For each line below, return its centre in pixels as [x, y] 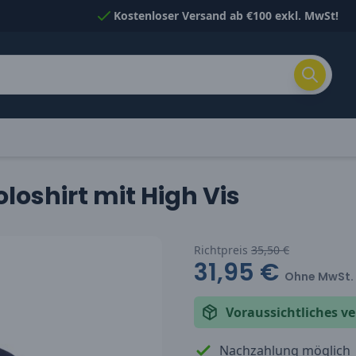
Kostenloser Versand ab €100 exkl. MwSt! [226, 15]
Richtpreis [222, 250]
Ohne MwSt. [319, 276]
